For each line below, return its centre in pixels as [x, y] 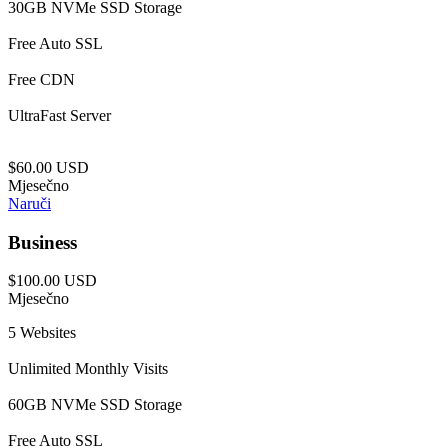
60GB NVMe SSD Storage [95, 405]
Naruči [29, 203]
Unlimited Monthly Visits [88, 369]
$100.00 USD [52, 281]
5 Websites [42, 333]
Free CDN [41, 79]
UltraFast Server [59, 115]
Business [42, 242]
